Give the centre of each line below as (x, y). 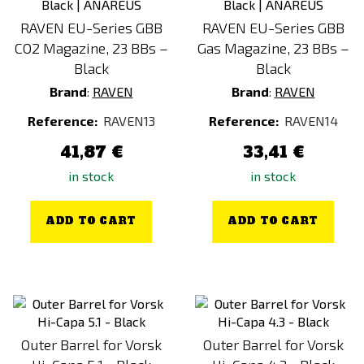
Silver (54, 51)
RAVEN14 (311, 121)
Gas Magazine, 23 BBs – (273, 48)
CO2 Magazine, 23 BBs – (91, 48)
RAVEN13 (129, 121)
